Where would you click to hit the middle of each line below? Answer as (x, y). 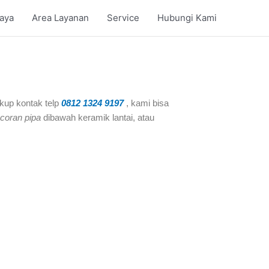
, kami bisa (146, 103)
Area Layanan (60, 18)
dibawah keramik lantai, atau (98, 117)
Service (123, 18)
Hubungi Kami (187, 18)
